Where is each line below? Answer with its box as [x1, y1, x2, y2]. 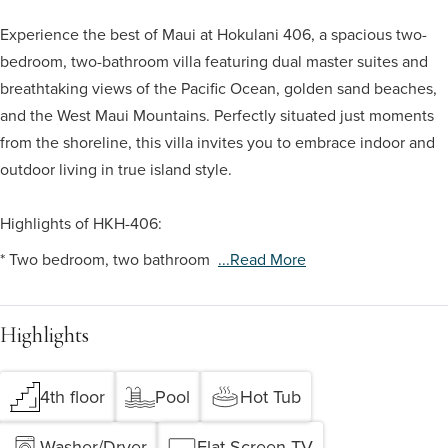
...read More [218, 247, 306, 270]
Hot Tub [240, 384, 301, 409]
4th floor [40, 384, 105, 409]
